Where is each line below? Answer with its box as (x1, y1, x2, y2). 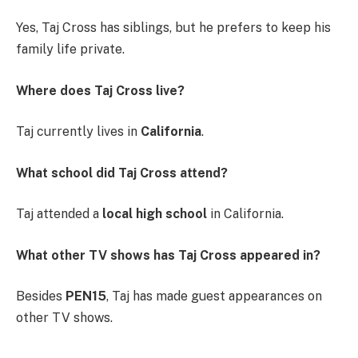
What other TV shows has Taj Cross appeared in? (16, 247, 320, 263)
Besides (16, 288, 66, 304)
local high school (102, 206, 207, 222)
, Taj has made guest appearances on (106, 288, 322, 304)
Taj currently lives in (16, 124, 141, 140)
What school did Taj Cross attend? (16, 165, 228, 181)
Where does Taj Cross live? (16, 82, 185, 98)
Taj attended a (16, 206, 102, 222)
